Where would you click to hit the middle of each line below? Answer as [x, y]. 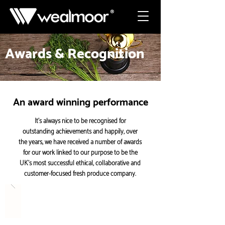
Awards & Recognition [75, 54]
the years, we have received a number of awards [80, 142]
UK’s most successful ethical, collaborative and [80, 163]
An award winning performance [80, 103]
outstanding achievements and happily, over [80, 132]
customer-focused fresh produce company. [80, 174]
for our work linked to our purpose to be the [80, 153]
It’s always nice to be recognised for [80, 121]
